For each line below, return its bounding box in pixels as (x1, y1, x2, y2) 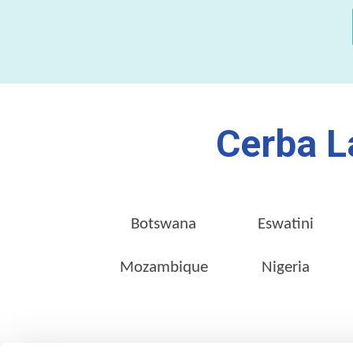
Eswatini (257, 215, 314, 232)
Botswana (131, 215, 197, 232)
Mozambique (119, 258, 208, 276)
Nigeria (261, 258, 310, 276)
